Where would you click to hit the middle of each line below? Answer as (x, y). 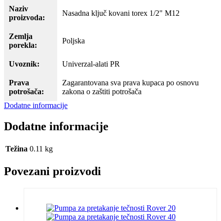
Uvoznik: (24, 64)
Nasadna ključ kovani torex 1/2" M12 (121, 13)
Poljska (74, 41)
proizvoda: (27, 18)
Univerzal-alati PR (91, 64)
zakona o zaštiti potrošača (102, 92)
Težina (17, 149)
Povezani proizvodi (53, 171)
